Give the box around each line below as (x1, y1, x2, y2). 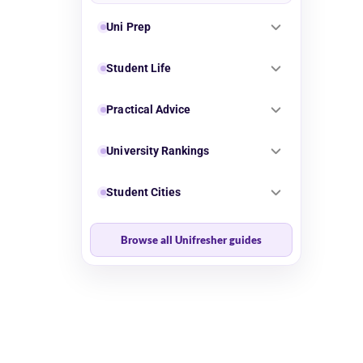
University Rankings (106, 143, 210, 157)
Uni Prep (106, 19, 151, 33)
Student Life (106, 61, 171, 75)
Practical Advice (106, 102, 191, 116)
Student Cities (106, 185, 181, 199)
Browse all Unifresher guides (121, 233, 263, 246)
